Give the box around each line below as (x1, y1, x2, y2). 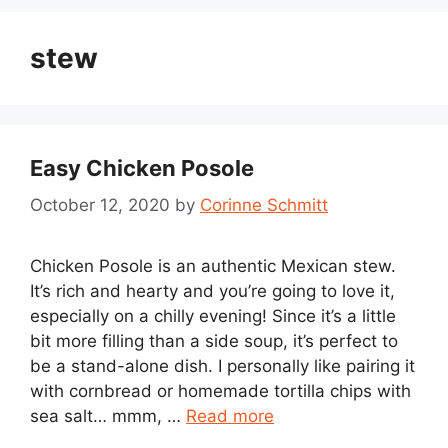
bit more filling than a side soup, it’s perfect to (30, 330, 398, 351)
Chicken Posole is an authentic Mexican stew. (30, 255, 396, 276)
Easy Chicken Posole (30, 155, 254, 181)
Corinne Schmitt (200, 194, 328, 215)
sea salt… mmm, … (30, 405, 186, 426)
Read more (186, 405, 274, 426)
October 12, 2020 (30, 194, 170, 215)
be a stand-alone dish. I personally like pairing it (30, 355, 415, 376)
